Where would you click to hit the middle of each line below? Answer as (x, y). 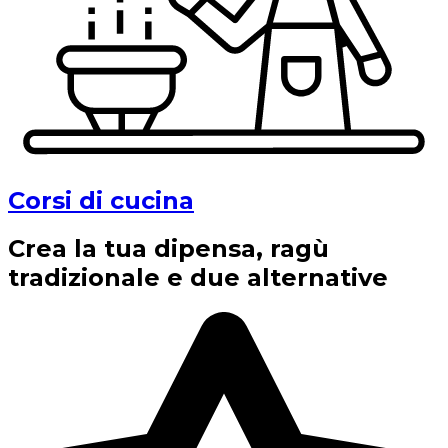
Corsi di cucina (101, 200)
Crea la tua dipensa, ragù (168, 249)
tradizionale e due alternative (198, 278)
